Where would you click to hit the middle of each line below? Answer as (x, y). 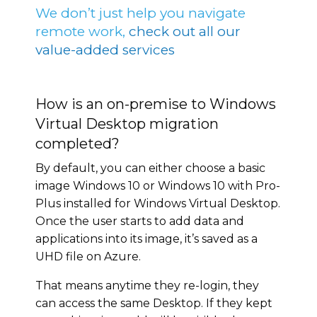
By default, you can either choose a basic (150, 168)
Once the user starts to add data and (140, 221)
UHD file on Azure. (88, 256)
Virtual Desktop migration (127, 123)
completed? (77, 143)
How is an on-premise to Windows (156, 104)
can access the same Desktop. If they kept (154, 303)
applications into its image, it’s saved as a (146, 238)
